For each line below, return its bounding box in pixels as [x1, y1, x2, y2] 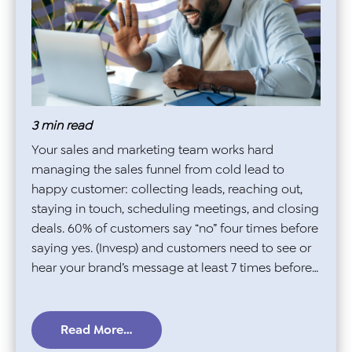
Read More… [60, 321, 133, 338]
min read [41, 117, 92, 134]
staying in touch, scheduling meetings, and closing [31, 200, 319, 218]
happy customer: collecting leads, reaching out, [31, 181, 302, 198]
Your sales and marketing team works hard [31, 141, 273, 159]
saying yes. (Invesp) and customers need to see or [31, 240, 311, 257]
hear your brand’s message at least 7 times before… [31, 259, 319, 277]
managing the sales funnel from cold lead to [31, 161, 284, 178]
